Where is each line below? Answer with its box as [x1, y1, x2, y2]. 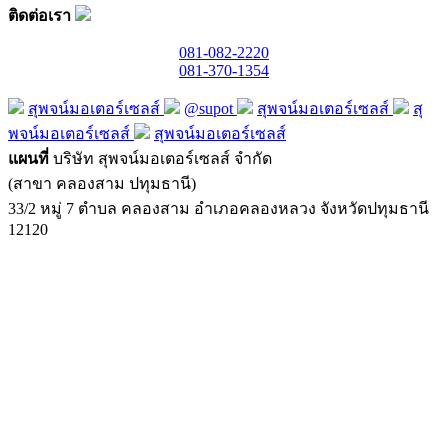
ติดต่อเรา [8, 6, 71, 24]
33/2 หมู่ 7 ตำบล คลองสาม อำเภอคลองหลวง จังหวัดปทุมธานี [8, 199, 429, 217]
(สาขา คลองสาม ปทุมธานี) [8, 174, 196, 192]
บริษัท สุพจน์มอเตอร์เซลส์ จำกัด [53, 149, 272, 167]
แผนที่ [8, 149, 49, 167]
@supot [184, 99, 237, 117]
